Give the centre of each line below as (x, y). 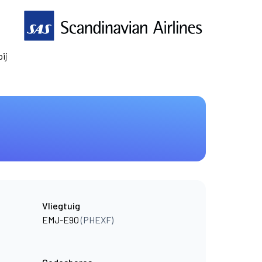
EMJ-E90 (61, 220)
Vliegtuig (61, 206)
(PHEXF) (97, 220)
